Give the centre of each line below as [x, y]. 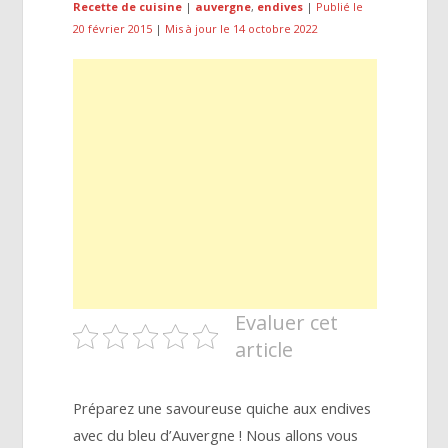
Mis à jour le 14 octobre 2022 [242, 29]
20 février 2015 [113, 29]
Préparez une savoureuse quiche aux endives [222, 408]
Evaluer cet [287, 322]
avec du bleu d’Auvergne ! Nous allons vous [216, 435]
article [264, 349]
